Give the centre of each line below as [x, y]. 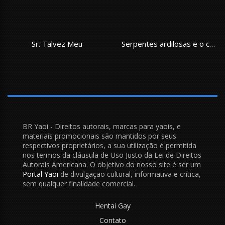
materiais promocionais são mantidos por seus [99, 136]
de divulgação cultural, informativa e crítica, [130, 174]
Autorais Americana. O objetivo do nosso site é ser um [112, 164]
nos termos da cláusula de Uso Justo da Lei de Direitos [112, 155]
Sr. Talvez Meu [57, 43]
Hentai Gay [113, 205]
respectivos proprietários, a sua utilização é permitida [109, 145]
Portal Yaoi [40, 174]
